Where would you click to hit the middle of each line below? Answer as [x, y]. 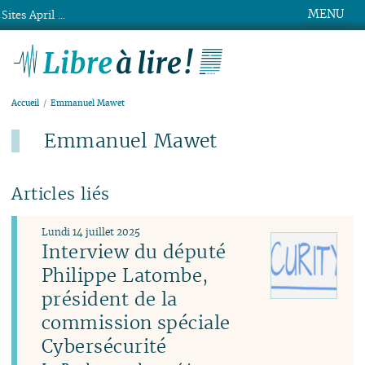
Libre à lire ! [284, 54]
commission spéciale [136, 323]
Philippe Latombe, [125, 276]
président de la [110, 299]
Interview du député [134, 252]
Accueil [26, 103]
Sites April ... [34, 15]
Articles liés [61, 193]
